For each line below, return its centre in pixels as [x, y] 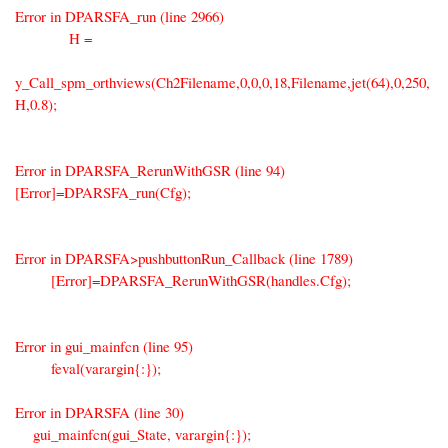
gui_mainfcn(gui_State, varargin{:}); [133, 433]
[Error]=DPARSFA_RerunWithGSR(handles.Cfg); [183, 279]
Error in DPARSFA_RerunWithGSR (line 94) [150, 169]
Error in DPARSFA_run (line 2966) [119, 15]
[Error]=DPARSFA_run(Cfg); [103, 191]
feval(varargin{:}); [88, 367]
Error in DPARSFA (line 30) [99, 411]
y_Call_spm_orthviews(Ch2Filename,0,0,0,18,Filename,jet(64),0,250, [222, 81]
